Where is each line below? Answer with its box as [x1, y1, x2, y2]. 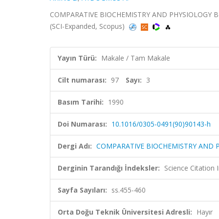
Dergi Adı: [58, 141, 92, 151]
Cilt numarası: [58, 75, 107, 85]
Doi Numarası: [58, 119, 107, 129]
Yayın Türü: [58, 53, 97, 63]
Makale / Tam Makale [101, 53, 170, 63]
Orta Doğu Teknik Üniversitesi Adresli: [58, 207, 192, 217]
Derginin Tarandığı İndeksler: [58, 163, 160, 173]
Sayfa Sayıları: [58, 185, 107, 195]
